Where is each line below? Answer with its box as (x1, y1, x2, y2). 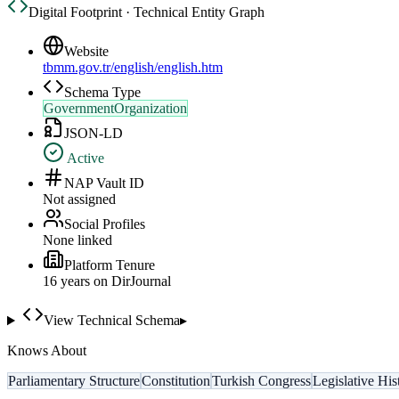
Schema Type (64, 85, 141, 101)
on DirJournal (90, 273, 171, 289)
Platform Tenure (64, 257, 155, 273)
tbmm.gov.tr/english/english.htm (43, 60, 223, 76)
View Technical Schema (43, 313, 180, 329)
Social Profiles (64, 216, 145, 232)
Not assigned (43, 191, 116, 208)
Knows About (7, 343, 86, 359)
